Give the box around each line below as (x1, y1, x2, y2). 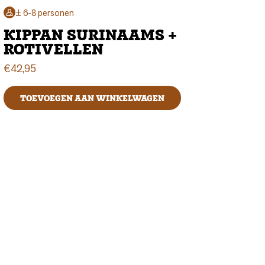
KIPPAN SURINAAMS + (4, 25, 177, 44)
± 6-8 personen (15, 7, 74, 18)
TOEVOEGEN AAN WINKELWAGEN (20, 92, 164, 104)
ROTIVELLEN (4, 40, 104, 59)
